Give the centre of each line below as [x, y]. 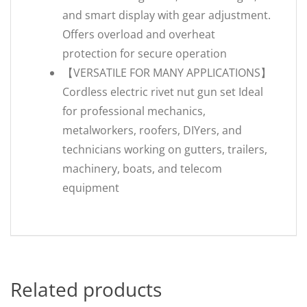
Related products [86, 289]
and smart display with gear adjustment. [167, 15]
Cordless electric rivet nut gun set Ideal [163, 92]
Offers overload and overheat [139, 34]
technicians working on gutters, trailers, [165, 149]
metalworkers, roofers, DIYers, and [152, 130]
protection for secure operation [145, 53]
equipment [91, 188]
